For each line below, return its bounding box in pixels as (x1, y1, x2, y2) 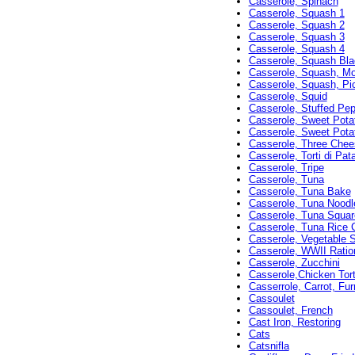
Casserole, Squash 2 (248, 19, 345, 32)
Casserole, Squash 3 (248, 31, 345, 44)
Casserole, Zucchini (248, 257, 340, 269)
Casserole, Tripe (248, 162, 324, 174)
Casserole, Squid (248, 90, 327, 103)
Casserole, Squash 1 (248, 7, 345, 20)
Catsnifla (248, 340, 289, 353)
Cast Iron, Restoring (248, 316, 341, 329)
